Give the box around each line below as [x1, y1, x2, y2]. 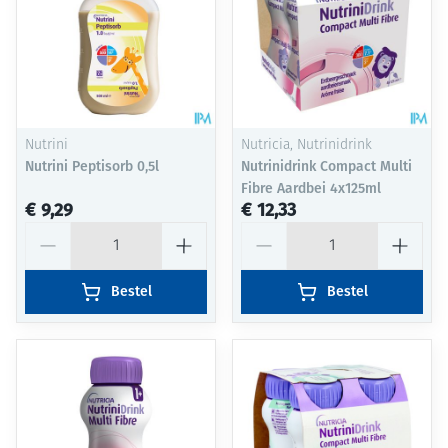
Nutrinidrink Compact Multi [241, 158, 412, 176]
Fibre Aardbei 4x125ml [241, 180, 381, 198]
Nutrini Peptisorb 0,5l [25, 158, 159, 176]
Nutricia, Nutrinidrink [241, 138, 372, 154]
